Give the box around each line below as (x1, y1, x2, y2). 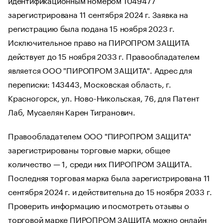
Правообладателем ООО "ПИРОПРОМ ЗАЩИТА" (8, 128, 191, 141)
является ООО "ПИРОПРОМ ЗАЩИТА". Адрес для (8, 63, 192, 76)
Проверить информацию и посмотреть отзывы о (8, 198, 189, 211)
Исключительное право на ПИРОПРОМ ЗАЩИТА (8, 35, 190, 48)
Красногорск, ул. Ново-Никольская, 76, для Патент (8, 91, 200, 104)
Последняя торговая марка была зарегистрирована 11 (8, 170, 211, 183)
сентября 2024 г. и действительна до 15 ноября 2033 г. (8, 184, 212, 197)
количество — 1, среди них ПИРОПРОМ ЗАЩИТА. (8, 156, 192, 169)
